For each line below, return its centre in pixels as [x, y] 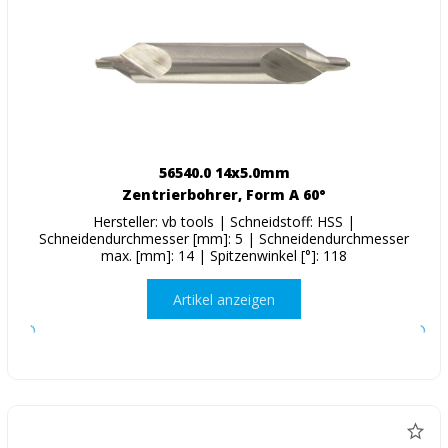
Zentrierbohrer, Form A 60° [224, 195]
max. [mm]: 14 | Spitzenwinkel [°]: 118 [224, 256]
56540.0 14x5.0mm [224, 173]
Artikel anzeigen [224, 299]
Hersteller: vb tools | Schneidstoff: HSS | [224, 222]
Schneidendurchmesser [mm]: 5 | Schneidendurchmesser [224, 239]
